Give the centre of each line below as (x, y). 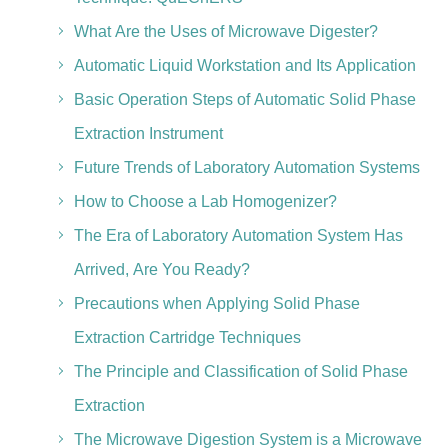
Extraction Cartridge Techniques (187, 337)
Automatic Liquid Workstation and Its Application (244, 65)
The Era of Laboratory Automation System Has (238, 235)
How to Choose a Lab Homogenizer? (205, 201)
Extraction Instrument (148, 133)
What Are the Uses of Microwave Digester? (225, 31)
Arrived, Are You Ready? (161, 269)
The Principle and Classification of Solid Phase (240, 371)
